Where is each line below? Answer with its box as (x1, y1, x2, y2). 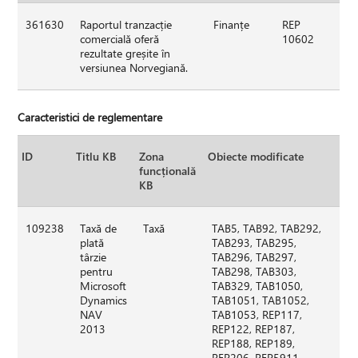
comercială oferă (80, 30, 160, 46)
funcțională (139, 162, 197, 178)
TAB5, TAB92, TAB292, (212, 220, 322, 236)
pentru (80, 263, 113, 279)
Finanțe (213, 16, 250, 32)
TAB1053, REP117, (212, 306, 303, 322)
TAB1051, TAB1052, (212, 292, 310, 308)
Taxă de (80, 220, 117, 236)
